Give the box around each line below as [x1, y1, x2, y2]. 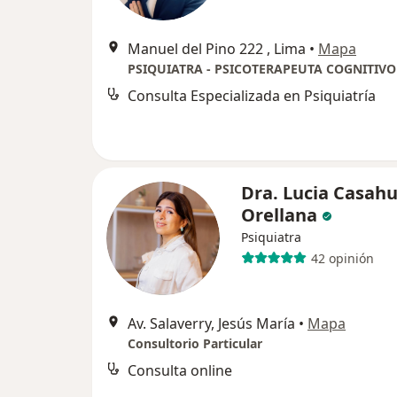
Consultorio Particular [128, 335, 262, 352]
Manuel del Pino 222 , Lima [128, 39, 306, 58]
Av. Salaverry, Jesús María [128, 314, 295, 333]
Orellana [241, 203, 317, 227]
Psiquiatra [241, 229, 301, 245]
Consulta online [128, 361, 232, 380]
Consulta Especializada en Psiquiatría [128, 86, 376, 105]
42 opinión [310, 249, 374, 267]
